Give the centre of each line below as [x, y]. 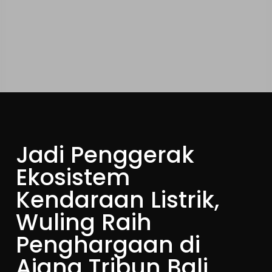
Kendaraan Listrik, [118, 200]
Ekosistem [73, 177]
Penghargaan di [108, 245]
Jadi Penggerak [105, 155]
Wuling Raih [84, 222]
